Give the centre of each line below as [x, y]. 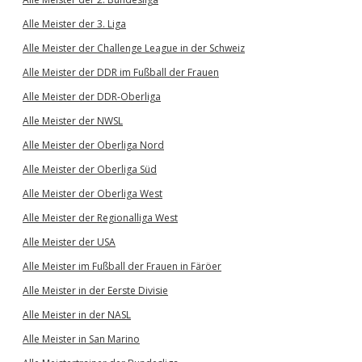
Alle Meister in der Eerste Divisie [95, 290]
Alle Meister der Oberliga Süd [90, 169]
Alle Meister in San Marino [81, 339]
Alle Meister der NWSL [73, 121]
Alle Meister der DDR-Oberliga [92, 97]
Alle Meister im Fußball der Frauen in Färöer [122, 266]
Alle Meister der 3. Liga [74, 24]
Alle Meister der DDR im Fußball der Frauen [121, 72]
